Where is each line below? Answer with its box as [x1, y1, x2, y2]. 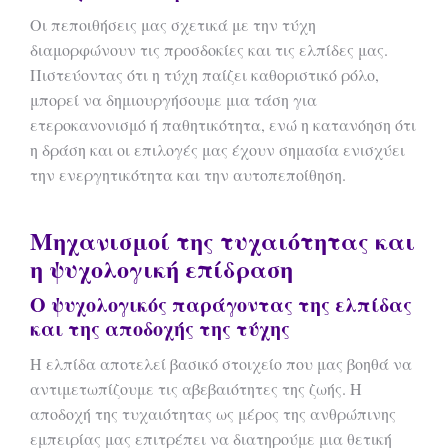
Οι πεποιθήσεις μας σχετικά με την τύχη [30, 14, 316, 35]
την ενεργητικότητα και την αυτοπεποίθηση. [30, 164, 346, 185]
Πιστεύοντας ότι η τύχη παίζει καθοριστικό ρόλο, [30, 64, 379, 85]
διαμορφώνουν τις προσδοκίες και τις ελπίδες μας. [30, 39, 388, 60]
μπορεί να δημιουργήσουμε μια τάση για [30, 89, 317, 110]
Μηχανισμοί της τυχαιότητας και [30, 223, 415, 258]
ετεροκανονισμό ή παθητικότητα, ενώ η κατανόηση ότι [30, 114, 416, 135]
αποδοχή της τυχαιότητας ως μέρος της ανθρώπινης [30, 403, 396, 424]
